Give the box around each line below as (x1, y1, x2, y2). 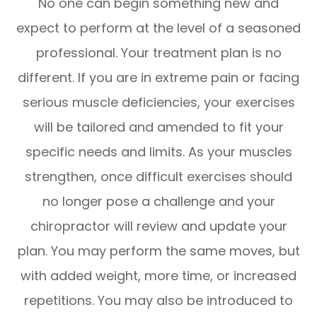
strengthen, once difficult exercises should (25, 167, 292, 185)
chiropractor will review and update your (30, 217, 287, 235)
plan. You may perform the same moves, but (17, 241, 300, 260)
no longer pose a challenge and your (42, 192, 275, 210)
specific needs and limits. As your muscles (25, 142, 292, 161)
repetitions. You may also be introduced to (24, 291, 293, 309)
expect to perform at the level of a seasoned (16, 18, 301, 37)
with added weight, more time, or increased (21, 266, 296, 284)
